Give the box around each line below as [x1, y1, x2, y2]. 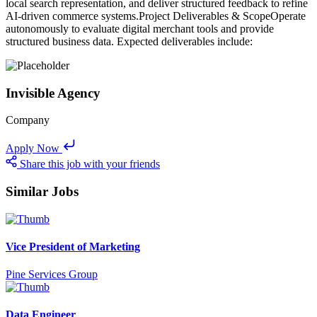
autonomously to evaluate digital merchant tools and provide [6, 22, 274, 35]
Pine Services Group [6, 268, 98, 281]
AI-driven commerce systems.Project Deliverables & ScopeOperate [6, 9, 306, 22]
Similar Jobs [6, 183, 79, 199]
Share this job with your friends [20, 158, 160, 171]
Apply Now [6, 142, 59, 155]
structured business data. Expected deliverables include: [6, 35, 253, 47]
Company [6, 114, 50, 127]
